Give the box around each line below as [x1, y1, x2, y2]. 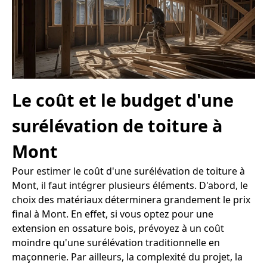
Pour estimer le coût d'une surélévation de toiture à [12, 164, 245, 178]
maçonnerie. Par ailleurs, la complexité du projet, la [12, 250, 243, 264]
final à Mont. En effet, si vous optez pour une [12, 207, 213, 221]
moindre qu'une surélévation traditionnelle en [12, 236, 220, 250]
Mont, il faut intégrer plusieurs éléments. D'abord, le [12, 179, 248, 193]
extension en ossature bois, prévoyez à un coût [12, 222, 224, 235]
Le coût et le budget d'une [12, 88, 234, 112]
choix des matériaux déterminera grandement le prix [12, 193, 250, 207]
